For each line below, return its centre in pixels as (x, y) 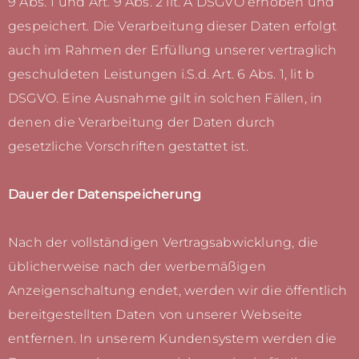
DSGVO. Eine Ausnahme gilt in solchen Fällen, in (165, 99)
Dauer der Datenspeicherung (105, 195)
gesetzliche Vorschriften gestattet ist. (128, 147)
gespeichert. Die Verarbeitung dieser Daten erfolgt (173, 26)
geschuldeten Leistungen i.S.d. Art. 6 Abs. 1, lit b (161, 75)
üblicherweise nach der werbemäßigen (137, 267)
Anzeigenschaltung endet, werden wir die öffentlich (178, 291)
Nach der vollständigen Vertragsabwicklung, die (163, 243)
